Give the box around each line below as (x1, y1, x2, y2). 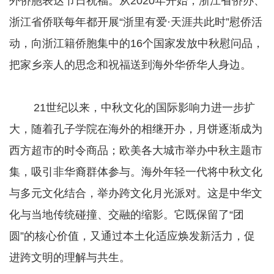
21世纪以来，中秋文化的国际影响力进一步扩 (9, 101, 255, 114)
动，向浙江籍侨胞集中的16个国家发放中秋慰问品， (9, 37, 264, 50)
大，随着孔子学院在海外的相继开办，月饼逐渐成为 (9, 122, 262, 135)
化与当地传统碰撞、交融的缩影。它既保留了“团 (9, 208, 244, 221)
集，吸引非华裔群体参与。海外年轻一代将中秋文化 (9, 165, 262, 178)
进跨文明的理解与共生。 (9, 251, 130, 264)
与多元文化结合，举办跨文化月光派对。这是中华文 (9, 187, 262, 199)
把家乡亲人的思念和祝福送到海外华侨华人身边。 (9, 58, 251, 71)
